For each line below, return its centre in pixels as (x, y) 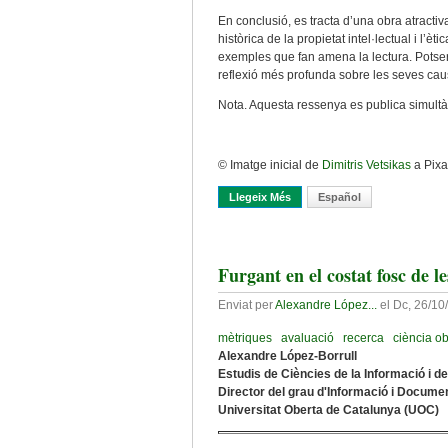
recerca (363, 338)
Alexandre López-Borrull (287, 356)
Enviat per (246, 305)
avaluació (307, 338)
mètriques (245, 338)
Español (339, 197)
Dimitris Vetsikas (366, 165)
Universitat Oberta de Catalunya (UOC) (328, 410)
